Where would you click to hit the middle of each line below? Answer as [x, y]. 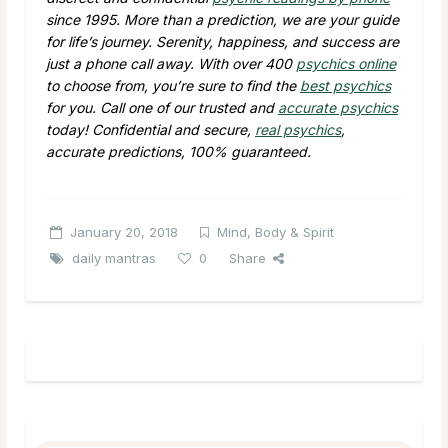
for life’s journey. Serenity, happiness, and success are [222, 41]
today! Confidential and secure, [150, 129]
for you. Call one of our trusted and [162, 107]
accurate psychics [338, 107]
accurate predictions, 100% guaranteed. [178, 151]
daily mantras [114, 257]
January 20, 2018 [124, 231]
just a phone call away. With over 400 [171, 63]
